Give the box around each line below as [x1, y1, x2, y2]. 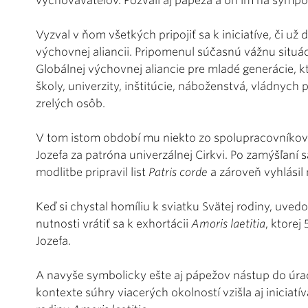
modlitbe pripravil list [36, 165, 148, 179]
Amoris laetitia [191, 217, 265, 230]
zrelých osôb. [36, 96, 105, 110]
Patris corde [148, 165, 210, 179]
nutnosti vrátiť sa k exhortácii [36, 217, 191, 230]
